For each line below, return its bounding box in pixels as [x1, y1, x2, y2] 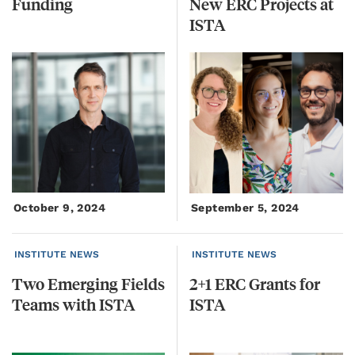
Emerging [48, 273, 118, 295]
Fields [121, 273, 165, 295]
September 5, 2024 [191, 201, 300, 215]
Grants [249, 273, 296, 295]
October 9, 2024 [13, 201, 105, 215]
